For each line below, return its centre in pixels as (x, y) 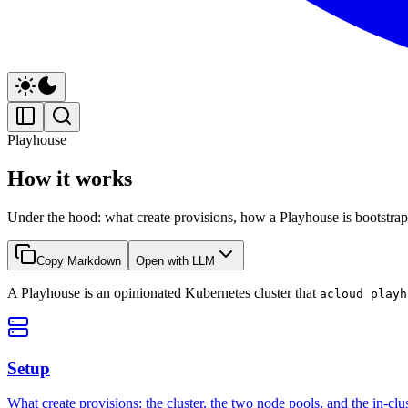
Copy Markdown (79, 260)
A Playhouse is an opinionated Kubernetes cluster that (163, 292)
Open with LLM (175, 260)
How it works (70, 178)
